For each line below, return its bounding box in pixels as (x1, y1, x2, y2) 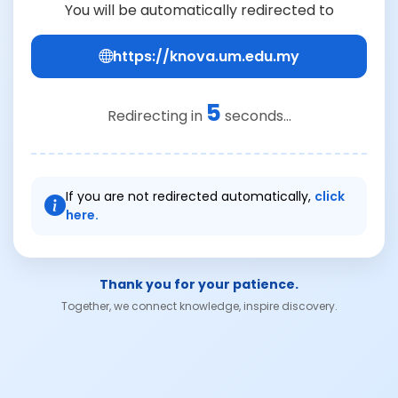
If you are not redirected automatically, (66, 187, 314, 205)
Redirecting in (107, 105, 206, 126)
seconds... (220, 105, 291, 126)
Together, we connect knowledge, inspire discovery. (60, 298, 338, 314)
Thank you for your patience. (99, 275, 298, 293)
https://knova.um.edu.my (113, 45, 299, 67)
